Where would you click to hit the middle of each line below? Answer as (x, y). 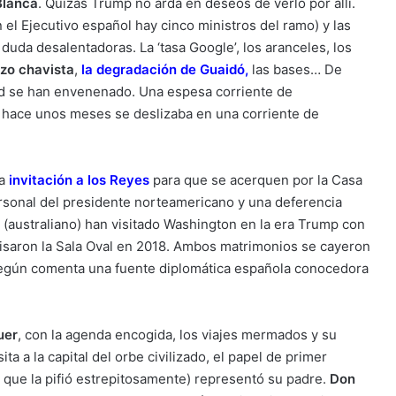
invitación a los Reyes (77, 180)
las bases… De (295, 69)
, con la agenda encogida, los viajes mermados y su (177, 335)
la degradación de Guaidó (163, 69)
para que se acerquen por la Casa (256, 180)
